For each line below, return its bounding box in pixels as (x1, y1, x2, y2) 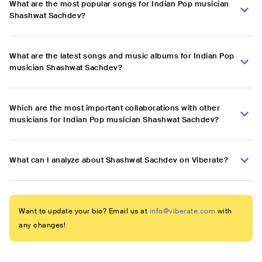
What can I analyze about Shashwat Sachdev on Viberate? (9, 155, 228, 166)
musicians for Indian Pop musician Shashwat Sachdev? (9, 115, 219, 125)
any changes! (19, 220, 65, 230)
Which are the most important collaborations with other (9, 103, 220, 113)
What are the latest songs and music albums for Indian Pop (9, 51, 235, 61)
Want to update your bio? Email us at (19, 206, 147, 216)
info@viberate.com (149, 206, 215, 216)
